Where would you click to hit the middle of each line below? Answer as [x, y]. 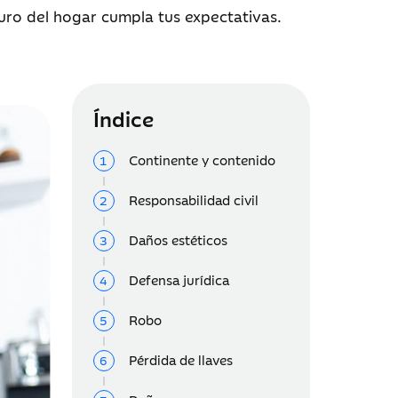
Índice [123, 118]
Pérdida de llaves [180, 360]
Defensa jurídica [179, 280]
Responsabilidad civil [193, 200]
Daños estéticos [178, 240]
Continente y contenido [202, 160]
